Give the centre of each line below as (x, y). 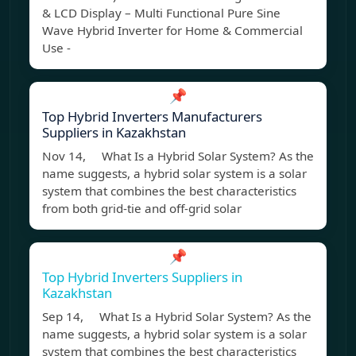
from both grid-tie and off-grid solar (142, 209)
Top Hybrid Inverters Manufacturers (152, 117)
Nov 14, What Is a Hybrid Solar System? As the (178, 156)
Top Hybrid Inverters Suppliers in (142, 277)
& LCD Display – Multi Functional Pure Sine (161, 13)
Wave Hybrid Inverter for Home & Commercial (172, 31)
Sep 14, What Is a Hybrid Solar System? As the (177, 317)
